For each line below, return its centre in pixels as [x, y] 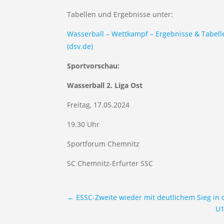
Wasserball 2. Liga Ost [105, 85]
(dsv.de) [80, 46]
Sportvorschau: [93, 66]
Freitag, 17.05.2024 [98, 105]
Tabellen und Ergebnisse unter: [120, 14]
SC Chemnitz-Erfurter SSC [110, 163]
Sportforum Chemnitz [103, 144]
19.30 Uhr [83, 124]
